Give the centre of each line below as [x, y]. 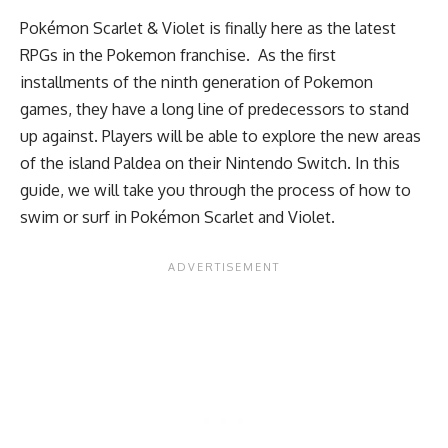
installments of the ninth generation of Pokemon [196, 82]
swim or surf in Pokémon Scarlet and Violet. [177, 217]
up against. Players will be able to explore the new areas [220, 136]
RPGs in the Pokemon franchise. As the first [178, 55]
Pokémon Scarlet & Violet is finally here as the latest [208, 28]
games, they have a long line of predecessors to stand [214, 109]
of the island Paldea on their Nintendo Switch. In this [210, 163]
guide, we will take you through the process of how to [215, 190]
